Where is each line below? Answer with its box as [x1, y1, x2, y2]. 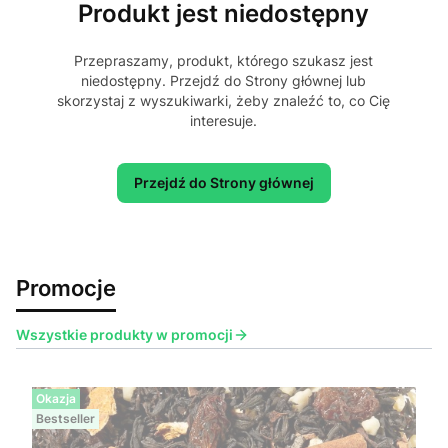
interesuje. [190, 112, 258, 130]
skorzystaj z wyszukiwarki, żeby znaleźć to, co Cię [57, 92, 391, 110]
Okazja [36, 391, 76, 407]
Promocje [16, 274, 116, 302]
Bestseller [36, 411, 95, 427]
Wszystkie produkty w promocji [16, 326, 233, 344]
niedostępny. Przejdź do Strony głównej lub [81, 72, 367, 90]
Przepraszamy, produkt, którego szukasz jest [74, 52, 374, 70]
